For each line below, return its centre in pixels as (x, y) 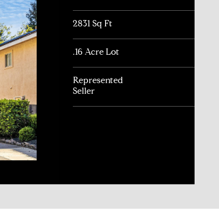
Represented (98, 80)
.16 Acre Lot (96, 52)
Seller (84, 91)
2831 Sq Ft (93, 23)
